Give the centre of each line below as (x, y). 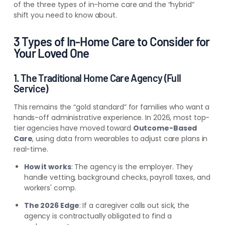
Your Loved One (51, 53)
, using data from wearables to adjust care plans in (120, 139)
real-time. (31, 149)
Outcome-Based (165, 128)
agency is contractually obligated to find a (98, 216)
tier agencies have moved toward (73, 128)
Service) (31, 89)
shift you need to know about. (65, 15)
